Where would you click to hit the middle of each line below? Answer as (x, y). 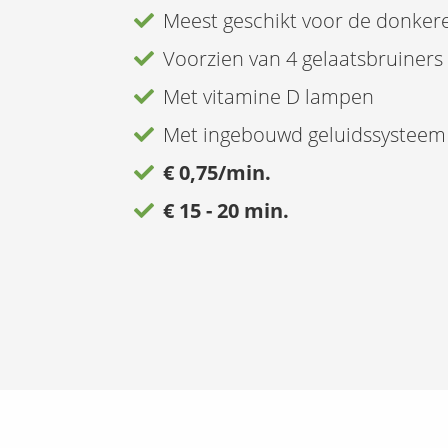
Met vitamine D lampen (269, 96)
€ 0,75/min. (220, 172)
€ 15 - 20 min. (226, 210)
